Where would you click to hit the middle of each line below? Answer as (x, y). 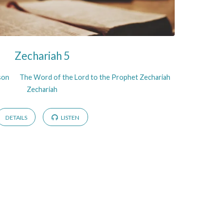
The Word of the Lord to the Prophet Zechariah (95, 77)
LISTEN (69, 117)
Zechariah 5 (42, 55)
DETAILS (16, 117)
